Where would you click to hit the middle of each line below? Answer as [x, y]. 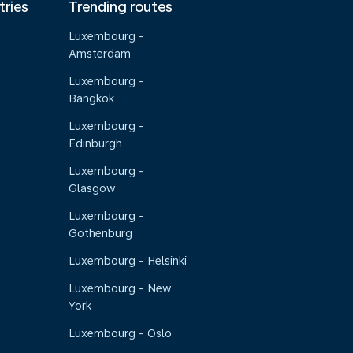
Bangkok [92, 98]
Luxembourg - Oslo [121, 333]
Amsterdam [100, 54]
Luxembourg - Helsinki [128, 261]
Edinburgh [96, 143]
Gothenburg [101, 233]
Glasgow [93, 188]
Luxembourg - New [121, 288]
